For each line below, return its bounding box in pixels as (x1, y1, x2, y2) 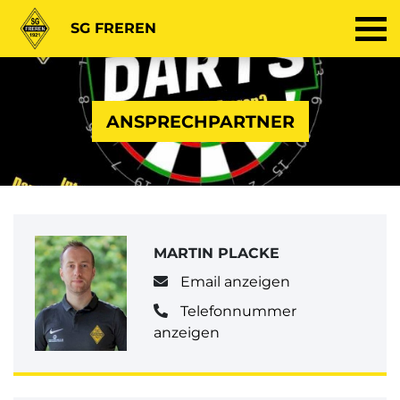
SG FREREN (71, 20, 156, 37)
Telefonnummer (179, 302, 296, 320)
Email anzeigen (179, 273, 290, 291)
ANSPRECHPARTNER (105, 110, 295, 132)
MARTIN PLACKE (154, 245, 280, 262)
